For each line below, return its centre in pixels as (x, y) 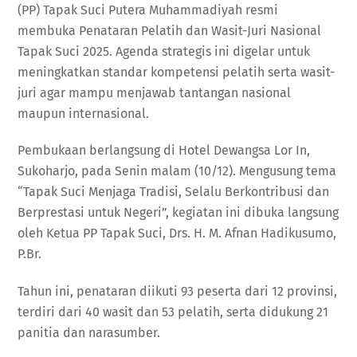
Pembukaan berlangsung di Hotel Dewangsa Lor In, (164, 151)
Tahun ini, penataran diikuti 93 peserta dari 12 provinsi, (178, 292)
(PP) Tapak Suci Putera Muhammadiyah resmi (148, 10)
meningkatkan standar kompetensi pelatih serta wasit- (177, 72)
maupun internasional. (84, 113)
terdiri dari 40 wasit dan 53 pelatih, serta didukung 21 (173, 312)
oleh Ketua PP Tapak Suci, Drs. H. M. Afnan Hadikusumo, (177, 233)
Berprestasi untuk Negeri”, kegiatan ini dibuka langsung (178, 213)
